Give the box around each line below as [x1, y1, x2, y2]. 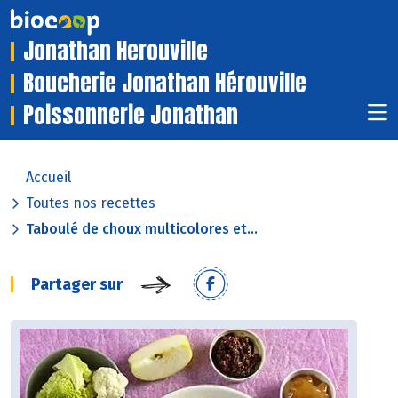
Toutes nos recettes [26, 195, 155, 212]
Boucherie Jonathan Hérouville [23, 67, 306, 100]
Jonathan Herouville [23, 35, 208, 68]
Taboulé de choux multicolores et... [26, 220, 258, 238]
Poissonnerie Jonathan [23, 99, 238, 132]
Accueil [26, 169, 71, 187]
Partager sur [31, 275, 123, 295]
